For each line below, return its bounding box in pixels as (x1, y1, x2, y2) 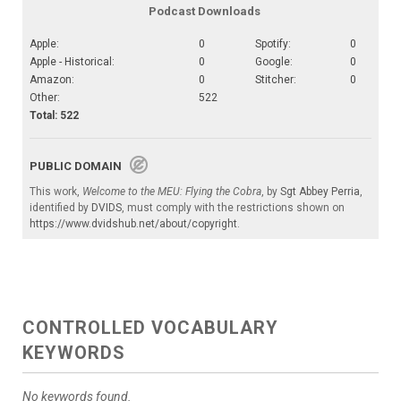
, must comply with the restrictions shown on (122, 200, 345, 214)
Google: (255, 55, 293, 68)
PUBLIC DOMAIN (30, 158, 130, 173)
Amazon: (30, 73, 74, 86)
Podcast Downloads (148, 4, 260, 18)
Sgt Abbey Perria (280, 184, 360, 198)
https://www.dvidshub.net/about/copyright (30, 217, 237, 230)
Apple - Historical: (30, 55, 115, 68)
